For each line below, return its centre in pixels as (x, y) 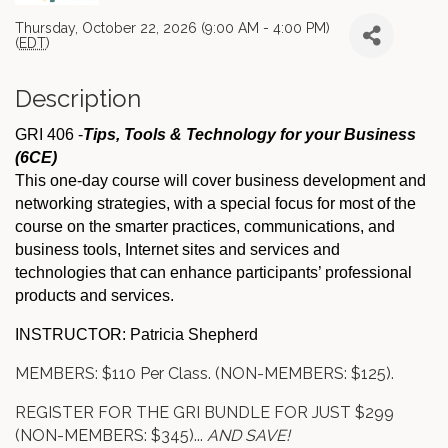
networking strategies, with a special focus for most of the (215, 204)
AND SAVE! (248, 436)
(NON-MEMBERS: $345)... (111, 436)
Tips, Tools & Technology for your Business (249, 135)
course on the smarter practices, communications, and (205, 227)
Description (78, 99)
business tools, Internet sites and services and (177, 250)
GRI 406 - (49, 135)
